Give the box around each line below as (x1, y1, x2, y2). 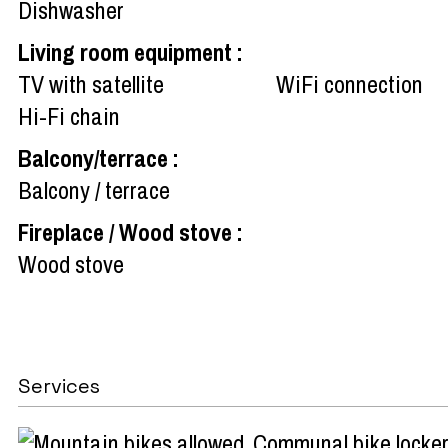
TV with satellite (18, 67, 164, 100)
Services (18, 372, 100, 399)
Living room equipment (18, 35, 237, 68)
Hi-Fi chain (18, 99, 120, 132)
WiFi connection (275, 67, 423, 100)
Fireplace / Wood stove (18, 215, 237, 248)
